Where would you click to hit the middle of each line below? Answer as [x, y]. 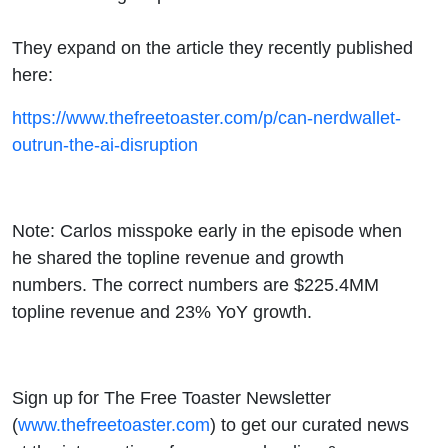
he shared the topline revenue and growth [178, 257]
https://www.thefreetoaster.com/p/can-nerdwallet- [206, 117]
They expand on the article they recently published [212, 47]
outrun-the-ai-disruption [105, 144]
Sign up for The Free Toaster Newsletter [171, 397]
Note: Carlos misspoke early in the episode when [207, 230]
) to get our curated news [309, 424]
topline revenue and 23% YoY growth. [162, 311]
